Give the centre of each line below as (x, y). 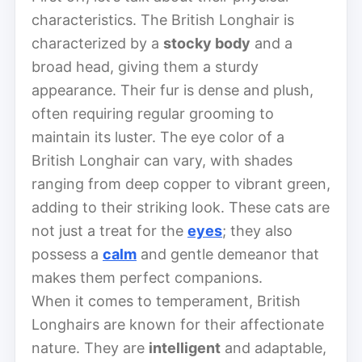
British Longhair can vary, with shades (162, 160)
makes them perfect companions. (147, 277)
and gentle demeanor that (228, 254)
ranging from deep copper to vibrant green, (181, 183)
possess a (67, 254)
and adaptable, (274, 347)
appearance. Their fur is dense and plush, (173, 90)
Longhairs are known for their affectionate (178, 324)
